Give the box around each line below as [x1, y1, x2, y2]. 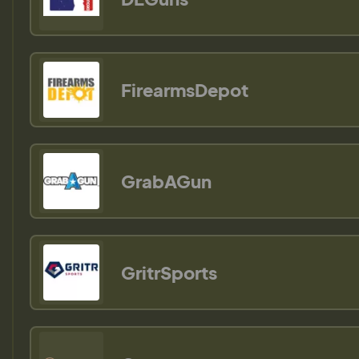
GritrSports [121, 261, 217, 284]
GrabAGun [121, 170, 212, 193]
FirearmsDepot [121, 79, 248, 102]
